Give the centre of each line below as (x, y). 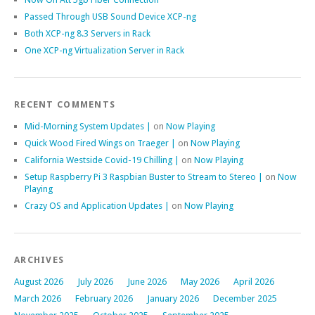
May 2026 (200, 281)
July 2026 (95, 281)
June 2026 (147, 281)
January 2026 (173, 298)
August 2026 (39, 281)
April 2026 (254, 281)
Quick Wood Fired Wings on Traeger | (100, 143)
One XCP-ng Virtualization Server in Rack (104, 50)
